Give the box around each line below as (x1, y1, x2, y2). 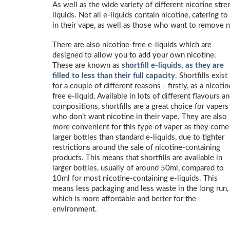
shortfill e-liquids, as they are (122, 62, 224, 69)
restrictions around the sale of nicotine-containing (52, 144, 220, 151)
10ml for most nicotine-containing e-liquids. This (52, 175, 218, 182)
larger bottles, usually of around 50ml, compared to (52, 164, 224, 172)
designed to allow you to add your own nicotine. (52, 51, 216, 59)
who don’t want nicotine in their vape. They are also (52, 113, 227, 121)
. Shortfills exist (175, 72, 227, 80)
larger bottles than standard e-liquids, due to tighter (52, 133, 224, 141)
